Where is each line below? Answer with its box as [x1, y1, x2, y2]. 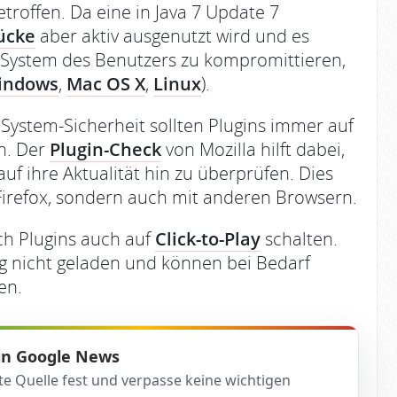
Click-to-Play [155, 227, 261, 251]
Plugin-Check [50, 137, 161, 161]
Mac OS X [66, 72, 145, 96]
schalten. [261, 227, 338, 251]
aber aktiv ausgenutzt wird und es [35, 24, 309, 48]
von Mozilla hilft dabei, [161, 137, 345, 161]
